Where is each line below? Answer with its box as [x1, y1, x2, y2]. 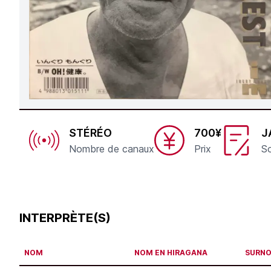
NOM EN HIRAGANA [134, 248, 207, 257]
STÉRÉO [69, 126, 112, 139]
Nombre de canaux [69, 143, 154, 155]
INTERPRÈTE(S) [19, 211, 111, 225]
